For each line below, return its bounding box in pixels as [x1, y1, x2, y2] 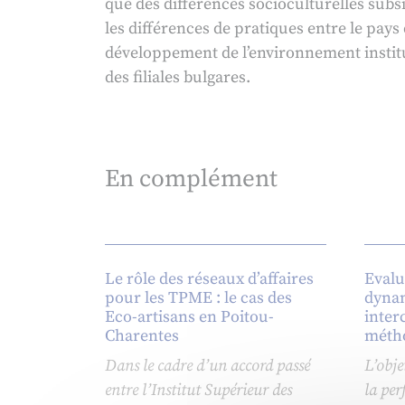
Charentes [104, 325, 179, 347]
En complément [104, 164, 278, 195]
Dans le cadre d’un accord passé [104, 355, 310, 377]
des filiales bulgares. [104, 67, 250, 89]
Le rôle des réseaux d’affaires [104, 268, 314, 290]
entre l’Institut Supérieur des [104, 380, 292, 401]
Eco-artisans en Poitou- [104, 306, 274, 328]
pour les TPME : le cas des [104, 287, 292, 309]
